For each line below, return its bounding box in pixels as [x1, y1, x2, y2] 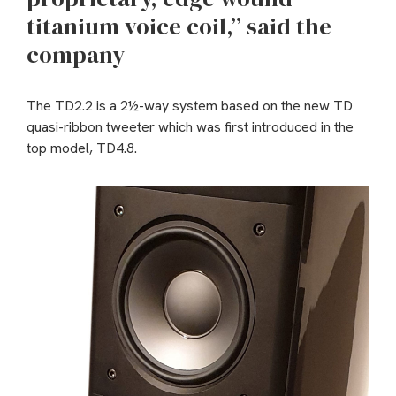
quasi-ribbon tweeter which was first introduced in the [27, 118, 354, 137]
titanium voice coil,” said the [27, 11, 331, 43]
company [27, 39, 125, 72]
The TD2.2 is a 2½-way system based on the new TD [27, 96, 353, 116]
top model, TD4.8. [27, 139, 137, 158]
